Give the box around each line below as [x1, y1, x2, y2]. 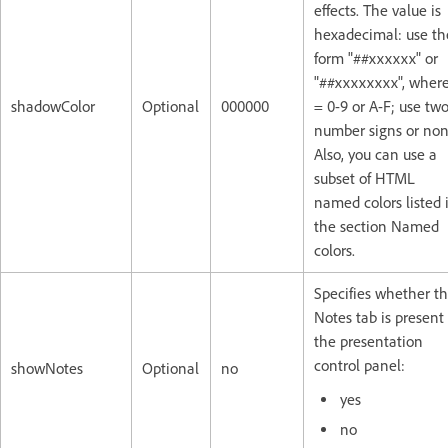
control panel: [314, 355, 405, 375]
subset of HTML [314, 168, 415, 188]
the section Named [314, 216, 439, 236]
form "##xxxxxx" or [314, 48, 438, 68]
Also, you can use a [314, 144, 437, 164]
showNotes [11, 358, 83, 378]
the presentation [314, 331, 423, 351]
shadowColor [11, 96, 95, 116]
